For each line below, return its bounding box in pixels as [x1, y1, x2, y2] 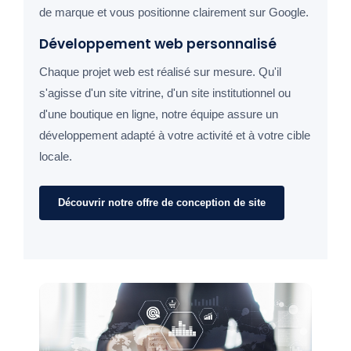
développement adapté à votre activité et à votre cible [39, 128, 310, 143]
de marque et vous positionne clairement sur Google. [39, 5, 309, 20]
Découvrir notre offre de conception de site [58, 197, 266, 209]
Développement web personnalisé [39, 34, 277, 54]
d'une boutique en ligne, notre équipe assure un [39, 107, 278, 121]
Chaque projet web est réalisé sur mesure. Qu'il [39, 65, 281, 79]
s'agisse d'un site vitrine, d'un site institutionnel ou [39, 86, 291, 100]
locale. [39, 150, 72, 164]
